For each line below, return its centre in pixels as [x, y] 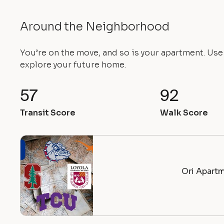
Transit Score [48, 113]
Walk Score [184, 113]
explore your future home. [73, 65]
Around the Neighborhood [95, 27]
